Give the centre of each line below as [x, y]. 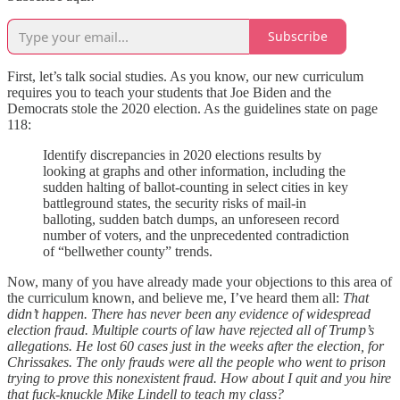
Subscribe [298, 37]
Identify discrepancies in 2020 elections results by [182, 154]
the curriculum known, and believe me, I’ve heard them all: [175, 297]
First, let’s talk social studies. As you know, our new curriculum [185, 76]
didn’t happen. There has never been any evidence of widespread [189, 313]
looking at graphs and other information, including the [194, 171]
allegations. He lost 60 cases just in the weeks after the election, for [196, 346]
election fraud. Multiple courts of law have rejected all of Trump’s [191, 329]
